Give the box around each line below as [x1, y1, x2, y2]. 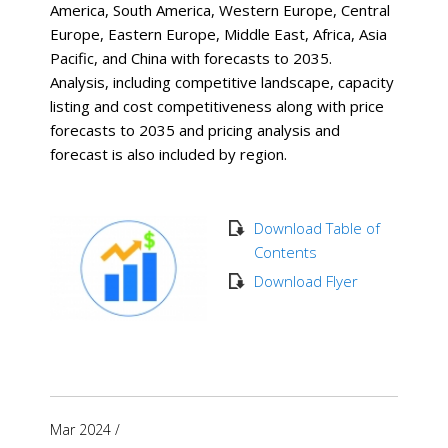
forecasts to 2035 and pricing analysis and [50, 120, 340, 141]
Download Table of [253, 218, 380, 239]
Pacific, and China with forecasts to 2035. [50, 48, 336, 69]
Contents [253, 242, 317, 263]
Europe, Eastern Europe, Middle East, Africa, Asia [50, 24, 387, 45]
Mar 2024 [50, 419, 111, 439]
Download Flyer [253, 271, 358, 292]
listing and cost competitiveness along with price [50, 96, 384, 117]
